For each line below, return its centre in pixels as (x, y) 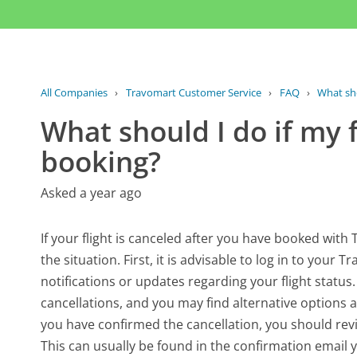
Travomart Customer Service (193, 92)
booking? (101, 161)
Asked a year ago (92, 192)
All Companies (75, 92)
